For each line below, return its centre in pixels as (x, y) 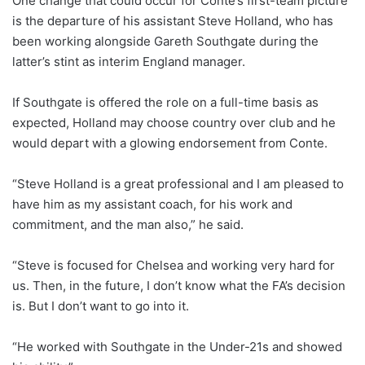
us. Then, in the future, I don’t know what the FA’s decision (179, 285)
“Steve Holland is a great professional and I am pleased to (178, 183)
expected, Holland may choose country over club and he (174, 122)
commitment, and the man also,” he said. (128, 224)
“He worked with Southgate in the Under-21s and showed (177, 346)
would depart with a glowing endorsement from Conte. (170, 143)
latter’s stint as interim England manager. (129, 61)
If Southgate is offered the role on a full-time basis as (165, 102)
